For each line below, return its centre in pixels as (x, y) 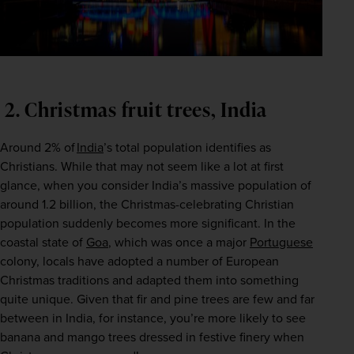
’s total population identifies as (187, 147)
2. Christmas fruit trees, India (136, 109)
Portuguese (281, 242)
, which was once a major (179, 242)
